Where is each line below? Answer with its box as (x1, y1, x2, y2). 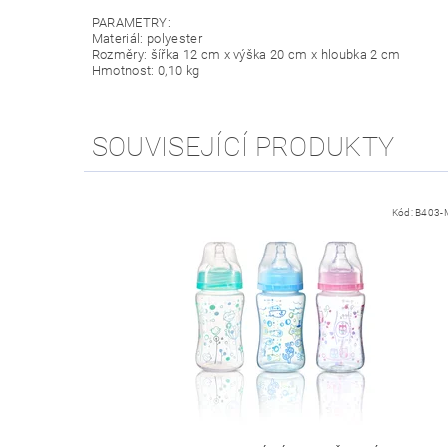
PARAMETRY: (91, 15, 171, 31)
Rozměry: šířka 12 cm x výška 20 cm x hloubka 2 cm (91, 47, 401, 63)
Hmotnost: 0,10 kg (91, 63, 200, 79)
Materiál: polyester (91, 31, 202, 47)
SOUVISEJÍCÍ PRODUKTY (91, 131, 395, 164)
